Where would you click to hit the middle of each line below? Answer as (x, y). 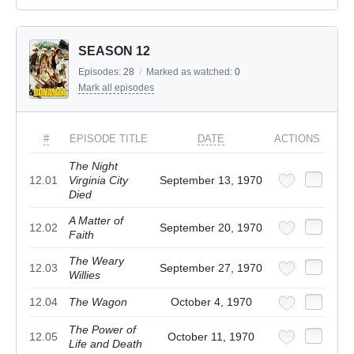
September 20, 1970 (211, 228)
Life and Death (105, 344)
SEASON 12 (114, 51)
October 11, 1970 (211, 337)
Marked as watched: (190, 72)
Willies (85, 275)
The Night (93, 166)
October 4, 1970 (211, 302)
